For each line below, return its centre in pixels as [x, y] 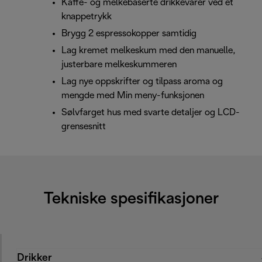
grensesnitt [84, 127]
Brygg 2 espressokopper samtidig [129, 34]
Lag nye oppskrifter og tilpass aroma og [142, 82]
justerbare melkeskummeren [119, 65]
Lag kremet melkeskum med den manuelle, [149, 51]
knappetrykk [87, 17]
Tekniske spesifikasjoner [131, 200]
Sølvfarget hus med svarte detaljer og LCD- [151, 113]
